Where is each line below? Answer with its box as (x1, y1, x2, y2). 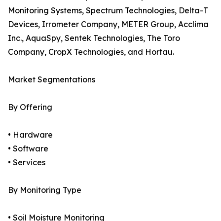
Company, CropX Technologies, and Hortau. (8, 47, 174, 57)
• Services (8, 157, 45, 168)
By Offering (8, 102, 52, 112)
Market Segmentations (8, 74, 95, 85)
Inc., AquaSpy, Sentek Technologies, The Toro (8, 33, 180, 43)
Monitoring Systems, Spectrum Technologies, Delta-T (8, 5, 208, 16)
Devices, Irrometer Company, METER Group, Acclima (8, 19, 209, 30)
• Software (8, 144, 48, 154)
